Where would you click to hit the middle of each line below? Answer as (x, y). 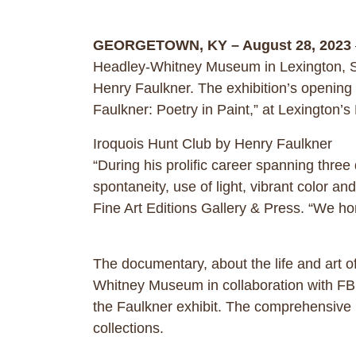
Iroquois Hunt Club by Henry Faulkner (213, 144)
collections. (128, 328)
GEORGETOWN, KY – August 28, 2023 (222, 45)
